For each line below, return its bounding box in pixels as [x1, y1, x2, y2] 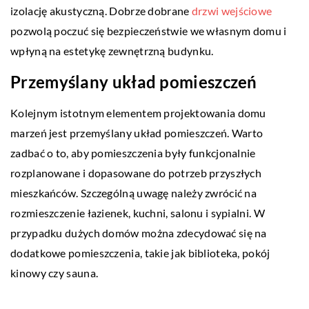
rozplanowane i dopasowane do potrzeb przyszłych [10, 166, 262, 179]
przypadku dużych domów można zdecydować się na [10, 226, 267, 239]
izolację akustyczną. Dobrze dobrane [10, 3, 192, 17]
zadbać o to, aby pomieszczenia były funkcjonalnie [10, 146, 256, 159]
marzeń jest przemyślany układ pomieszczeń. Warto [10, 126, 263, 139]
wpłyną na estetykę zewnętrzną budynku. [10, 43, 214, 57]
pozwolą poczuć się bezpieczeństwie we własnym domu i [10, 23, 287, 37]
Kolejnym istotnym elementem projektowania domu [10, 106, 266, 119]
